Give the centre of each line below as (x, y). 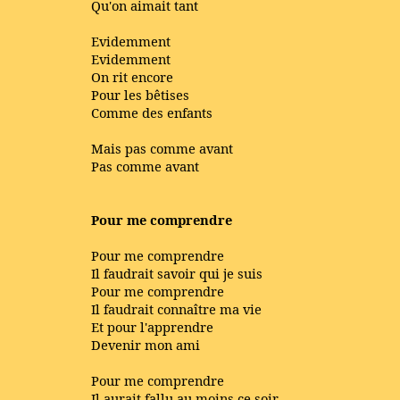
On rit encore (132, 77)
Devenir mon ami (146, 345)
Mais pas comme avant (162, 148)
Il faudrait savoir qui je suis (177, 273)
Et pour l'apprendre (152, 327)
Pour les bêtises (140, 95)
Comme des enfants (152, 112)
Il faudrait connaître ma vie (176, 309)
